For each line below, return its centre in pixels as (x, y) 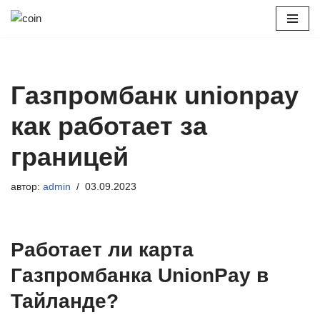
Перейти (31, 38)
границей (70, 157)
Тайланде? (65, 301)
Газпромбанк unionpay (155, 95)
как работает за (109, 126)
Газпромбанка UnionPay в (140, 275)
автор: (27, 187)
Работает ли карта (102, 250)
